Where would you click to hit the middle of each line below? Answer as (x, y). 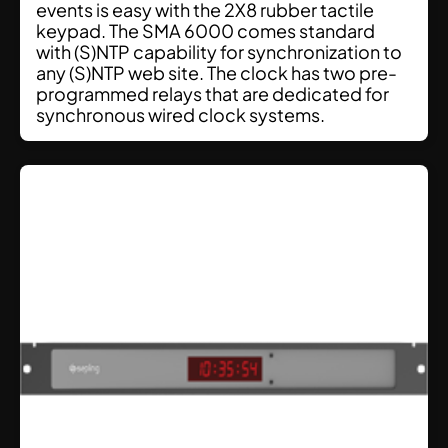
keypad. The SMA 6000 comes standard (205, 31)
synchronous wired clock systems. (180, 115)
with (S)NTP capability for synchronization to (219, 52)
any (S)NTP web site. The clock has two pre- (216, 73)
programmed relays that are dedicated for (212, 94)
